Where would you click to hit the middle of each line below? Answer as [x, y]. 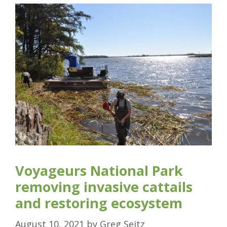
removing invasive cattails [104, 187]
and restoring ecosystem [99, 203]
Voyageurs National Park [99, 171]
